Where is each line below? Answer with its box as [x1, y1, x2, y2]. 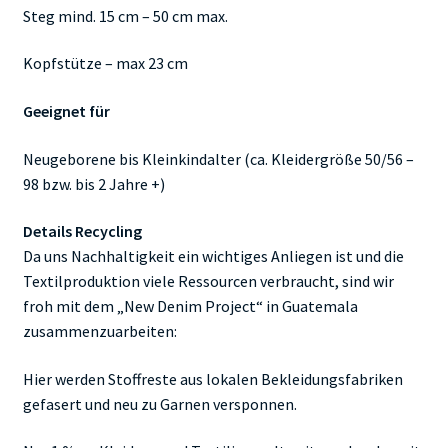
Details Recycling [22, 221, 142, 242]
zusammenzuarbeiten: [22, 321, 177, 342]
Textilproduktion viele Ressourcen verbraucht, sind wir [22, 271, 394, 292]
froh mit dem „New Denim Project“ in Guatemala [22, 296, 358, 317]
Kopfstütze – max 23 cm [22, 53, 188, 74]
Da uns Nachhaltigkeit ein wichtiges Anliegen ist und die [22, 246, 404, 267]
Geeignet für [22, 100, 110, 121]
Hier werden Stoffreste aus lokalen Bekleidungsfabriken [22, 368, 403, 389]
